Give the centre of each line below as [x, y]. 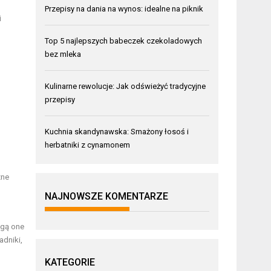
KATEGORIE [70, 262]
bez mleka [63, 54]
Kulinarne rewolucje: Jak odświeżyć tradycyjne [126, 86]
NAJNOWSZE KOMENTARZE [107, 196]
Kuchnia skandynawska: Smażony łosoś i [117, 131]
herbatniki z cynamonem [88, 145]
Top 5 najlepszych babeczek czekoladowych [124, 41]
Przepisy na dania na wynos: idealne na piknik [124, 8]
